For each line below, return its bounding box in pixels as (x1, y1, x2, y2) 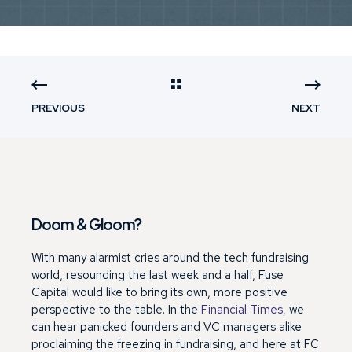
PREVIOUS (31, 101, 85, 115)
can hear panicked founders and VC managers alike (31, 318, 302, 335)
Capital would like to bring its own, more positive (31, 284, 288, 300)
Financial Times (201, 301, 283, 317)
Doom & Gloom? (31, 214, 141, 235)
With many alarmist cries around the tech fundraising (31, 249, 309, 266)
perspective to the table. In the (31, 301, 201, 317)
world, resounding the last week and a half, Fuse (31, 266, 284, 283)
